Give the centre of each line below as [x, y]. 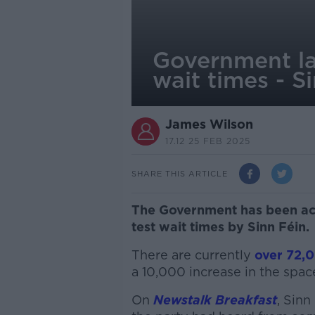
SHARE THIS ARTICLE [179, 173]
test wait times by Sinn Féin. [222, 227]
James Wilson [209, 124]
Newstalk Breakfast [215, 300]
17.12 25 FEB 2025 [207, 141]
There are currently [193, 255]
